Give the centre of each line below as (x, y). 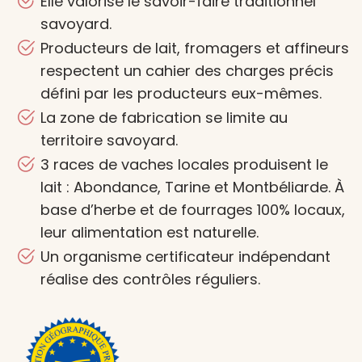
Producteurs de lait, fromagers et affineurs (195, 48)
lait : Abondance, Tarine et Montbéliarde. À (192, 187)
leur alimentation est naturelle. (149, 233)
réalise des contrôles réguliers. (150, 280)
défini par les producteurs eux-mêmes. (181, 94)
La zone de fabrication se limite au (164, 118)
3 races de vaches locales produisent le (184, 165)
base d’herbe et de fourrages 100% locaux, (193, 210)
